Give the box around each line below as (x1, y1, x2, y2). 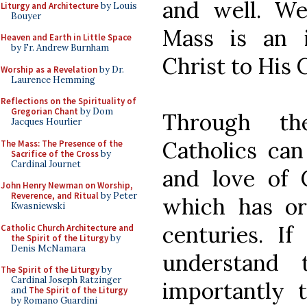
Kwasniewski (11, 200, 65, 212)
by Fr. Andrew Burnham (11, 42, 109, 53)
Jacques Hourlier (11, 116, 82, 127)
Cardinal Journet (11, 158, 81, 170)
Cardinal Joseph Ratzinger (11, 274, 121, 286)
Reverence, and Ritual (11, 190, 99, 201)
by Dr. (97, 63, 124, 75)
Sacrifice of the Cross (11, 147, 99, 160)
